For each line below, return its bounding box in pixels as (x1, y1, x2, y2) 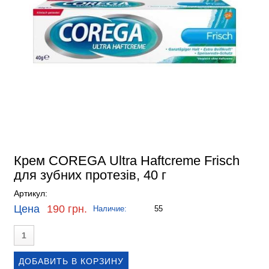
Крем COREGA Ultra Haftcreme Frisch (14, 153, 240, 168)
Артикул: (14, 189, 50, 198)
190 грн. (47, 203, 87, 215)
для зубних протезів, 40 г (14, 168, 166, 183)
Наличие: (93, 204, 127, 213)
